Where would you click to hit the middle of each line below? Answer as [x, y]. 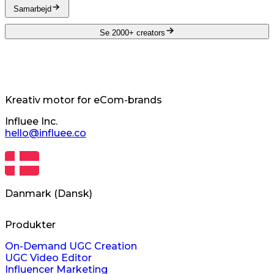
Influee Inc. [31, 122]
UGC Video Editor [48, 258]
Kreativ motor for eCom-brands [83, 100]
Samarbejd [32, 9]
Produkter [30, 225]
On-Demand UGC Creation [71, 246]
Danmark [28, 194]
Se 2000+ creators [132, 33]
